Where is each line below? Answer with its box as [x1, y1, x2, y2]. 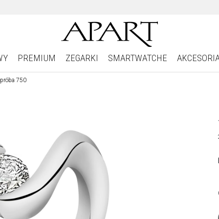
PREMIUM [17, 52, 56, 64]
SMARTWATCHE [108, 52, 167, 64]
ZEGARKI [65, 52, 98, 64]
